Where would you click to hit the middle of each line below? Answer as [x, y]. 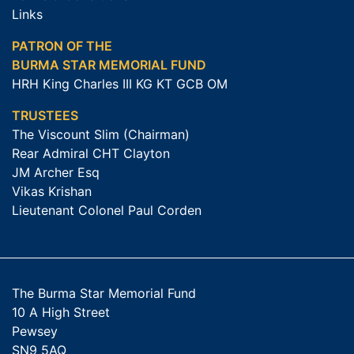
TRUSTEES [45, 115]
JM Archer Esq [56, 172]
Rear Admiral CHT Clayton [91, 153]
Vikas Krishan [52, 191]
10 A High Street [61, 312]
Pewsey [37, 331]
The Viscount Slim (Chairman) [101, 134]
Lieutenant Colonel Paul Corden [107, 210]
